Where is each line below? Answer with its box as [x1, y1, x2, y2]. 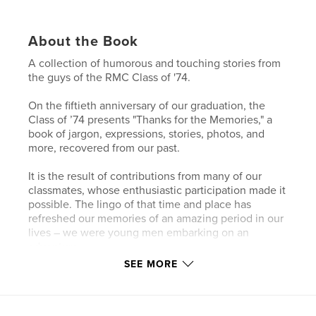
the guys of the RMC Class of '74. [28, 70, 191, 85]
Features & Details [28, 281, 159, 298]
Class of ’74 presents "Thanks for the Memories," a [28, 112, 273, 127]
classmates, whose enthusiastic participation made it [28, 183, 286, 197]
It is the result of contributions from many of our [28, 169, 262, 183]
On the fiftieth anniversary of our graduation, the [28, 98, 266, 113]
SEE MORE [124, 257, 178, 270]
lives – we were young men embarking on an [28, 225, 250, 240]
